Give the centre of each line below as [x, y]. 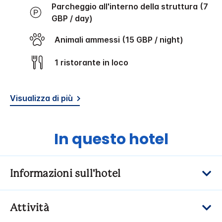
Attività [29, 208]
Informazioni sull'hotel [65, 174]
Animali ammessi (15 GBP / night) [122, 40]
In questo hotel [111, 139]
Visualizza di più [41, 98]
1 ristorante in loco [93, 63]
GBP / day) [72, 19]
